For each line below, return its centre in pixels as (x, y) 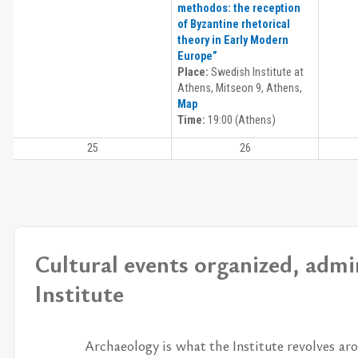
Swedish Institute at (256, 73)
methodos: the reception (239, 9)
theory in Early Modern (233, 41)
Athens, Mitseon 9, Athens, (240, 89)
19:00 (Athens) (241, 121)
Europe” (197, 57)
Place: (193, 73)
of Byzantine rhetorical (234, 25)
